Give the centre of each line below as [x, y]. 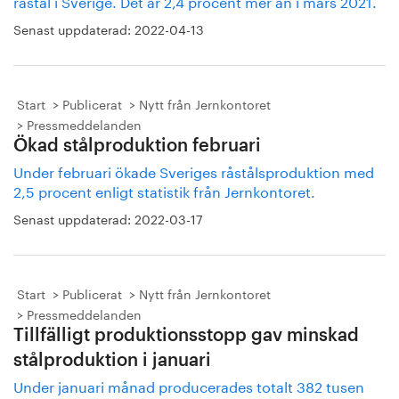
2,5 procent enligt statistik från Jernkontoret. [164, 190]
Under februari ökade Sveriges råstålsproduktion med [194, 171]
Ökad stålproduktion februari [137, 146]
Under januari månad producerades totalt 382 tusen [189, 385]
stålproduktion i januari [112, 361]
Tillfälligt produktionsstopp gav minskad [186, 336]
